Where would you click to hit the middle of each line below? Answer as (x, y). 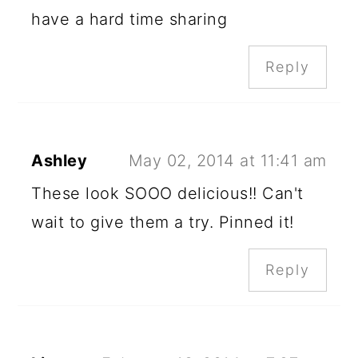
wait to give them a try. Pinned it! (163, 223)
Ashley (60, 161)
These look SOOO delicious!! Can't (167, 194)
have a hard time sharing (129, 20)
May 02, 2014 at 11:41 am (227, 161)
